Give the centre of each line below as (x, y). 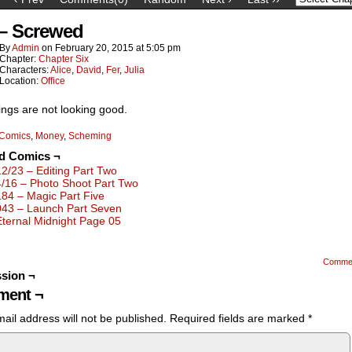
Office (53, 81)
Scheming (90, 136)
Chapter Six (64, 59)
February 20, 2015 (94, 48)
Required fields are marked (239, 318)
